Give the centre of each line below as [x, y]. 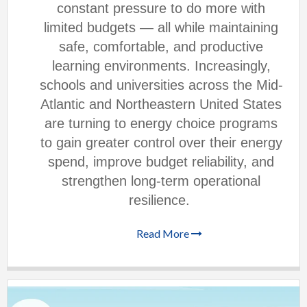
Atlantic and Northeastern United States [161, 105]
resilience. [159, 200]
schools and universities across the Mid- [161, 85]
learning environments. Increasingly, [161, 66]
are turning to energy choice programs [161, 124]
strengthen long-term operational [161, 181]
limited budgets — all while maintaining [161, 28]
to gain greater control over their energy [161, 143]
